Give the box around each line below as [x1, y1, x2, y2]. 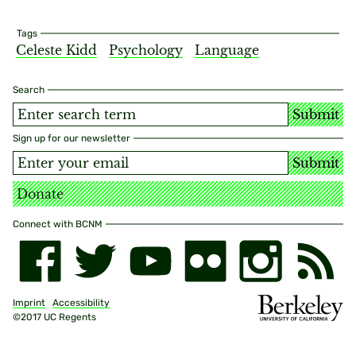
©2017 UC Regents [13, 311, 96, 323]
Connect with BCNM [13, 219, 103, 230]
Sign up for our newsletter [13, 133, 130, 144]
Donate [17, 186, 64, 202]
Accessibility [52, 297, 110, 309]
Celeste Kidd [16, 42, 97, 58]
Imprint [13, 297, 45, 309]
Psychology [109, 42, 183, 58]
